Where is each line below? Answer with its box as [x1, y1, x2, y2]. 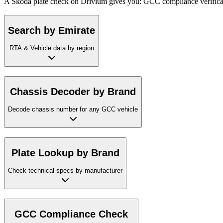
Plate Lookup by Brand [11, 147, 119, 158]
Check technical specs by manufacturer [8, 167, 122, 175]
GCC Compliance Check [14, 208, 128, 220]
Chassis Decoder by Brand [10, 86, 136, 97]
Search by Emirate [8, 24, 95, 36]
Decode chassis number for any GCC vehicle [8, 106, 138, 113]
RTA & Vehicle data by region [9, 44, 94, 52]
